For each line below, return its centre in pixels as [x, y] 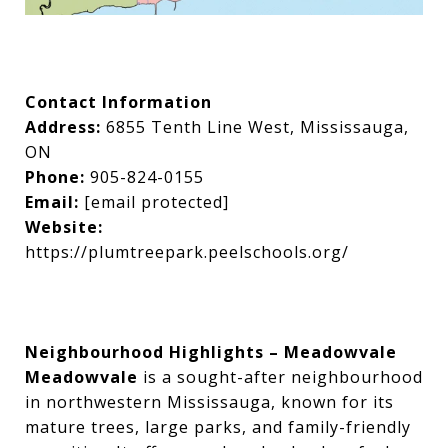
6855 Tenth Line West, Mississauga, [257, 127]
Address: [65, 127]
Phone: [55, 177]
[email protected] [156, 202]
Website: [64, 227]
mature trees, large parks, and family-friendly [218, 427]
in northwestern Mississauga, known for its [209, 402]
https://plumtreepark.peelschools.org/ [187, 252]
